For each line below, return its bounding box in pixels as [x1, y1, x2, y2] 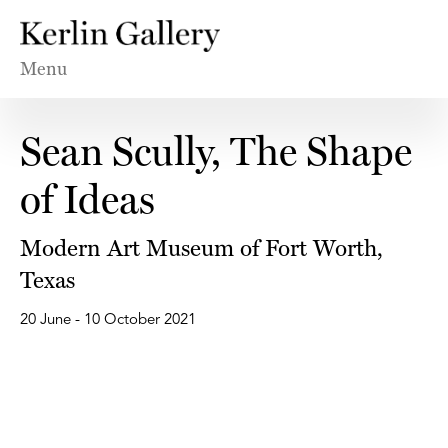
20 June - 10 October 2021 [20, 313, 196, 329]
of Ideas [20, 176, 155, 224]
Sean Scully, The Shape [20, 128, 412, 176]
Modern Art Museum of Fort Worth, [20, 234, 383, 262]
